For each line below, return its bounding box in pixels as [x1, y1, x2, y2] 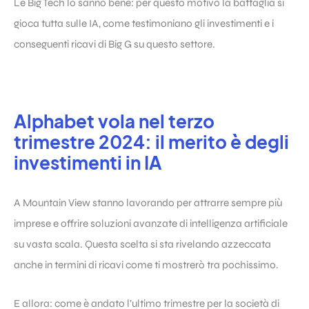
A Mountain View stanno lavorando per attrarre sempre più [14, 196, 282, 209]
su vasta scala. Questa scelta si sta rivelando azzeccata [14, 237, 271, 250]
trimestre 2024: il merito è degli [14, 130, 289, 154]
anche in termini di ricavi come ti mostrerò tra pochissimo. [14, 258, 279, 271]
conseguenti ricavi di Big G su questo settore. [14, 38, 215, 51]
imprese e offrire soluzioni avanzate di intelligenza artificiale [14, 217, 288, 230]
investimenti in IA [14, 151, 162, 175]
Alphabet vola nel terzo [14, 110, 215, 133]
